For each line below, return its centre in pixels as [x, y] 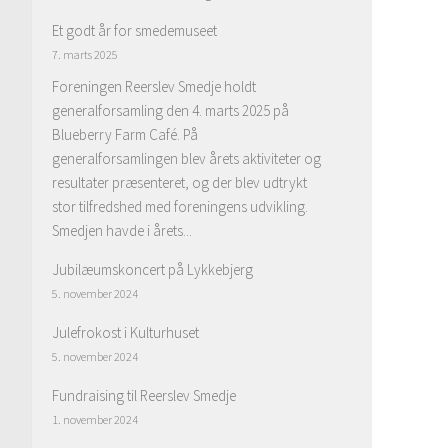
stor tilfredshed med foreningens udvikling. [180, 206]
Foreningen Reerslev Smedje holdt [154, 86]
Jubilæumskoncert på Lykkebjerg [152, 269]
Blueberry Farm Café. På [125, 134]
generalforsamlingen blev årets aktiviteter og [186, 158]
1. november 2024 [95, 419]
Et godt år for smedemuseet [134, 30]
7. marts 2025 [85, 54]
